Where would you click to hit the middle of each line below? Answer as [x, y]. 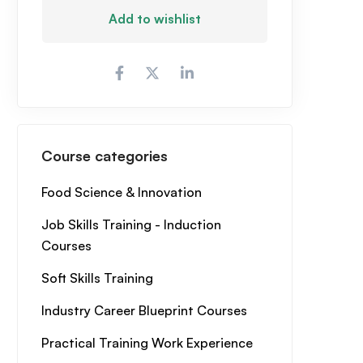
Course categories [104, 156]
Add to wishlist [154, 19]
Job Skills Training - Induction [131, 224]
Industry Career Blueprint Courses [144, 310]
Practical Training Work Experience [147, 343]
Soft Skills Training [97, 278]
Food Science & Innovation [121, 192]
